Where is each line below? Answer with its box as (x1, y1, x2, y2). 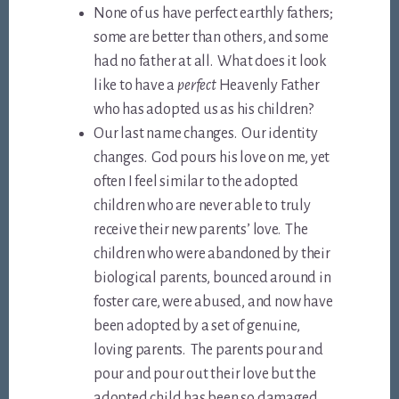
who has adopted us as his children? (94, 101, 314, 118)
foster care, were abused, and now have (94, 293, 333, 310)
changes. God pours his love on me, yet (94, 149, 330, 166)
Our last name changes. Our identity (94, 125, 318, 142)
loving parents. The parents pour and (94, 341, 323, 358)
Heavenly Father (216, 77, 320, 94)
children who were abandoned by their (94, 245, 330, 262)
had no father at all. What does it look (94, 53, 328, 69)
